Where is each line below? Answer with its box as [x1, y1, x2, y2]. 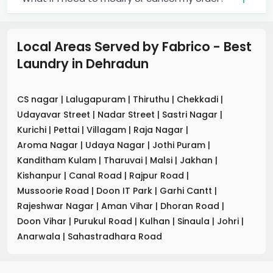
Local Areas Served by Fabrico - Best [17, 37, 252, 55]
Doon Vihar [17, 214, 69, 227]
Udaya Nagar [85, 138, 147, 151]
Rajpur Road [129, 169, 186, 182]
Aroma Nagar [17, 138, 80, 151]
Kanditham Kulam [17, 154, 99, 166]
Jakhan [180, 154, 215, 166]
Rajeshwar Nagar [17, 199, 96, 212]
